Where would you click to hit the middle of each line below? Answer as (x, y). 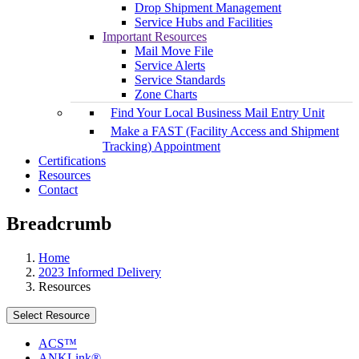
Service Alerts (170, 66)
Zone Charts (166, 95)
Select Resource (51, 316)
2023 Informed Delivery (100, 272)
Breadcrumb (59, 224)
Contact (58, 190)
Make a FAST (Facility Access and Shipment (225, 131)
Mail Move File (174, 51)
